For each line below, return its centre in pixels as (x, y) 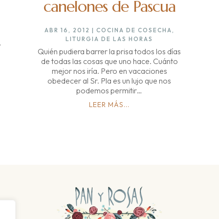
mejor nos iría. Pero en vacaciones (109, 71)
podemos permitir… (109, 91)
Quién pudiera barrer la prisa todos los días (109, 52)
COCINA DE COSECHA (134, 30)
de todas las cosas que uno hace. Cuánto (109, 61)
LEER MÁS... (109, 105)
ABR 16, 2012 (67, 30)
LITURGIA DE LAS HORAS (109, 39)
